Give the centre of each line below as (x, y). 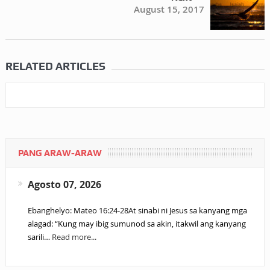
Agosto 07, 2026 (64, 184)
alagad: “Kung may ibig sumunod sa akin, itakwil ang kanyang (137, 224)
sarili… (39, 237)
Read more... (74, 237)
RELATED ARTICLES (55, 66)
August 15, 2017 (169, 9)
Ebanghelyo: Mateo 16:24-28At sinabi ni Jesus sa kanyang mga (137, 210)
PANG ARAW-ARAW (60, 153)
